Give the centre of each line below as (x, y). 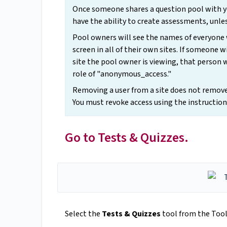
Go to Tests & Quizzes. (127, 138)
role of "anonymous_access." (122, 74)
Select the (83, 214)
